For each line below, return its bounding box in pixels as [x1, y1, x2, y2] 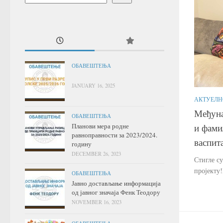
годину [72, 139, 92, 148]
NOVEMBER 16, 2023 [72, 198, 121, 206]
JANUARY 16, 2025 [72, 82, 115, 89]
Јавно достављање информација [72, 178, 161, 188]
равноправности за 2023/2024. [72, 130, 157, 139]
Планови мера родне [72, 121, 129, 130]
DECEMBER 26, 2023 [72, 150, 121, 157]
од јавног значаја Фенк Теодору [72, 187, 160, 197]
